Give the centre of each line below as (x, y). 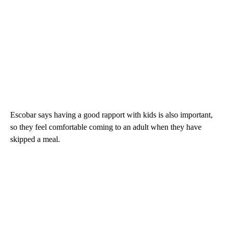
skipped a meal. (35, 139)
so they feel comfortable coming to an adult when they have (106, 127)
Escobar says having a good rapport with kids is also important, (111, 115)
